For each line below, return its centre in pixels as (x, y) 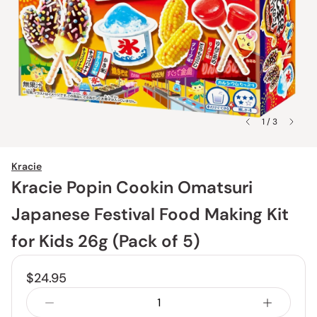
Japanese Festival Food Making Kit (150, 214)
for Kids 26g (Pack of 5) (105, 241)
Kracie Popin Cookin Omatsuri (132, 187)
